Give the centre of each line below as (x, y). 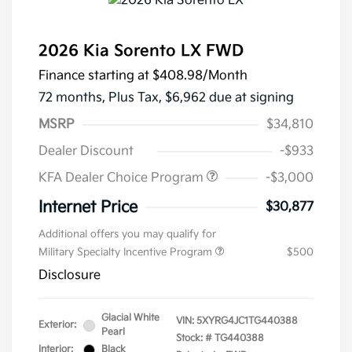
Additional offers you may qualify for (127, 235)
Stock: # (194, 339)
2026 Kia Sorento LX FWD (141, 51)
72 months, (73, 98)
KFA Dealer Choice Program (123, 178)
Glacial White (130, 318)
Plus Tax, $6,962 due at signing (201, 98)
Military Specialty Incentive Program (127, 253)
